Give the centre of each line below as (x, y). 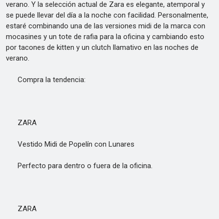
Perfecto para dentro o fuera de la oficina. (79, 166)
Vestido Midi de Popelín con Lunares (70, 144)
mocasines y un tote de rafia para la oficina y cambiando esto (105, 37)
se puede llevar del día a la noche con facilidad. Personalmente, (107, 15)
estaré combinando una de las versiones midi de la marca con (106, 26)
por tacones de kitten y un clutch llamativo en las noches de (102, 47)
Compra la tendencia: (46, 80)
